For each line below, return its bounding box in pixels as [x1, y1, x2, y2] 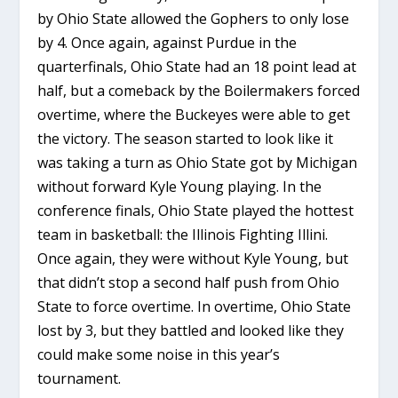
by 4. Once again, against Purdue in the [37, 33, 298, 53]
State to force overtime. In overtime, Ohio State [37, 297, 352, 317]
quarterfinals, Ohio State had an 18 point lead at [37, 57, 357, 77]
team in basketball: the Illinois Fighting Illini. [37, 225, 329, 245]
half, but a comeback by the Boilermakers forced [37, 81, 361, 101]
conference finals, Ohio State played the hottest [37, 201, 354, 221]
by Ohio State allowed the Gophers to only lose [37, 9, 350, 29]
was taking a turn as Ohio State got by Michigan [37, 153, 358, 173]
